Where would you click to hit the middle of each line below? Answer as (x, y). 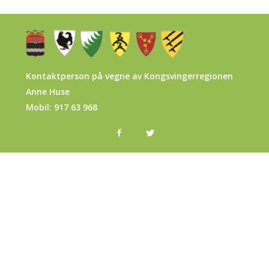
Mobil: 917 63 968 (62, 107)
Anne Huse (48, 92)
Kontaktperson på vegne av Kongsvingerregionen (129, 76)
